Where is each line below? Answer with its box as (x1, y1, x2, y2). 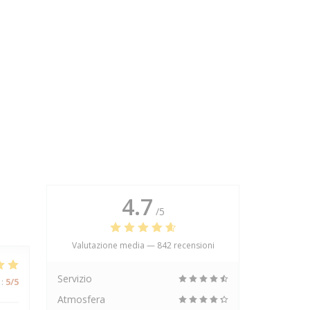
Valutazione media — (71, 239, 157, 251)
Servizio (57, 272, 92, 285)
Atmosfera (57, 293, 105, 306)
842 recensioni (156, 239, 215, 251)
